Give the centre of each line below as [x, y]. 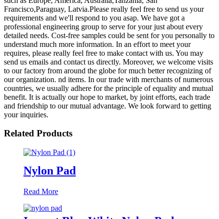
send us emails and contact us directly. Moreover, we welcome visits [109, 62]
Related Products [38, 133]
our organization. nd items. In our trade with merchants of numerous [109, 79]
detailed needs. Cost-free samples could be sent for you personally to [109, 35]
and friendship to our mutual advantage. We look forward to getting [108, 106]
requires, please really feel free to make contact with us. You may [104, 53]
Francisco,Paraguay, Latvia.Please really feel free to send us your [104, 9]
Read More [41, 191]
